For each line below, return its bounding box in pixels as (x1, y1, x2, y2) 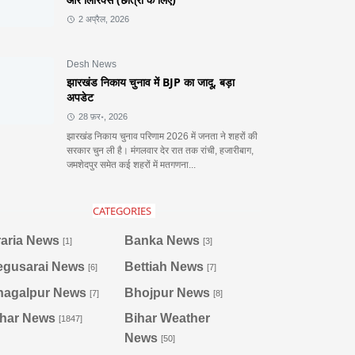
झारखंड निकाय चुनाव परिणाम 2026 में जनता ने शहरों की (67, 131, 258, 142)
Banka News (124, 233, 200, 247)
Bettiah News (124, 259, 204, 273)
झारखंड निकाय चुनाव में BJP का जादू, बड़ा (67, 74, 235, 90)
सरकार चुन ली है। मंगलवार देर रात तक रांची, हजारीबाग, (67, 145, 254, 156)
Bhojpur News (124, 285, 210, 300)
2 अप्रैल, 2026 (78, 14, 129, 24)
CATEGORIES (93, 204, 151, 218)
